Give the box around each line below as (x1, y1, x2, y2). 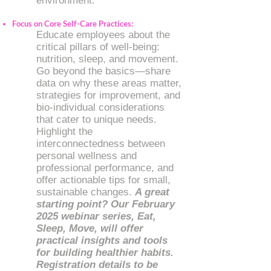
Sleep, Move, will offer (36, 223, 143, 234)
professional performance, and (36, 162, 174, 174)
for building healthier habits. (36, 247, 174, 258)
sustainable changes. (36, 186, 132, 198)
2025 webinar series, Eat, (36, 211, 156, 222)
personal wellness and (36, 150, 137, 162)
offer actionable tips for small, (36, 174, 171, 186)
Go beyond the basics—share (36, 65, 171, 77)
